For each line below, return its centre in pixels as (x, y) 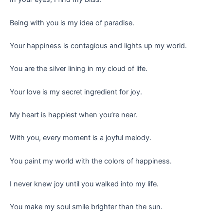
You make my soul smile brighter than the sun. (86, 207)
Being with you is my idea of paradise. (72, 23)
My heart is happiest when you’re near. (73, 115)
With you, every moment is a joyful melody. (81, 138)
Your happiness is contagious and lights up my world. (98, 46)
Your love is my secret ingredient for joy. (76, 92)
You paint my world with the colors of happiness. (91, 161)
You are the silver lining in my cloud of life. (79, 69)
